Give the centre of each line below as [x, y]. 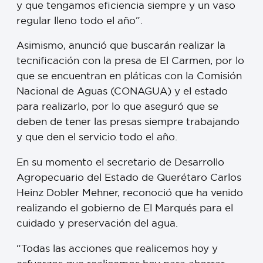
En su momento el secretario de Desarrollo [120, 162]
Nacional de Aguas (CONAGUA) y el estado [122, 91]
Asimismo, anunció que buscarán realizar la [121, 45]
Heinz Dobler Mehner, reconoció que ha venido [130, 193]
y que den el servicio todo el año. [97, 137]
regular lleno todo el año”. [80, 20]
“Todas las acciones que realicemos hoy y [117, 248]
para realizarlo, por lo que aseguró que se [117, 106]
